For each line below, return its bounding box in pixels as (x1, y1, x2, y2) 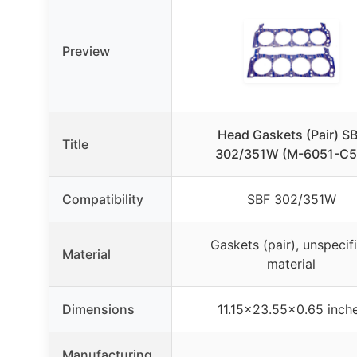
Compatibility (62, 190, 143, 207)
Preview (62, 42, 110, 59)
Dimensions (62, 300, 135, 317)
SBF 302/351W (246, 190, 336, 207)
